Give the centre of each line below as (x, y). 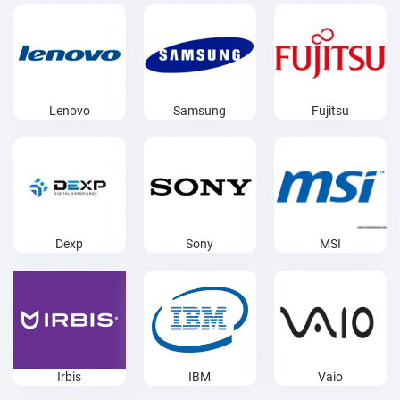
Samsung (200, 111)
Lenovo (69, 111)
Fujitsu (330, 111)
